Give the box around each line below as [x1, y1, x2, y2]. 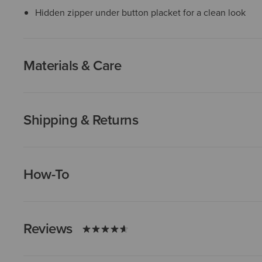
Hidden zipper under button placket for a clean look [35, 5, 246, 19]
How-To [23, 163, 70, 184]
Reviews [23, 218, 73, 239]
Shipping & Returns [23, 109, 139, 130]
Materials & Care [23, 54, 122, 75]
